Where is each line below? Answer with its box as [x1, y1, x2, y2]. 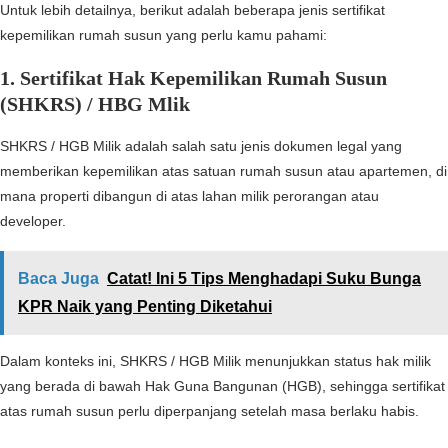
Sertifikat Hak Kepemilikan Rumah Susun [20, 67, 387, 90]
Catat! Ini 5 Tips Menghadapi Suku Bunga [107, 270, 421, 288]
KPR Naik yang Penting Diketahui [18, 298, 272, 316]
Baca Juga [18, 270, 99, 288]
